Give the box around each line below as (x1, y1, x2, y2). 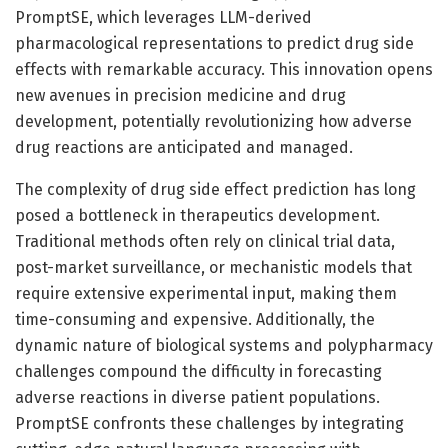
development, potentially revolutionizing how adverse (15, 111, 412, 131)
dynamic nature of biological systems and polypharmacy (15, 335, 433, 355)
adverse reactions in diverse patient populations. (15, 387, 380, 407)
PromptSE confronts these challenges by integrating (15, 413, 404, 433)
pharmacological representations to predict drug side (15, 33, 414, 53)
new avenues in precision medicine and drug (15, 85, 346, 105)
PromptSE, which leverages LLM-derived (15, 7, 312, 27)
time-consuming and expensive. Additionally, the (15, 309, 375, 329)
